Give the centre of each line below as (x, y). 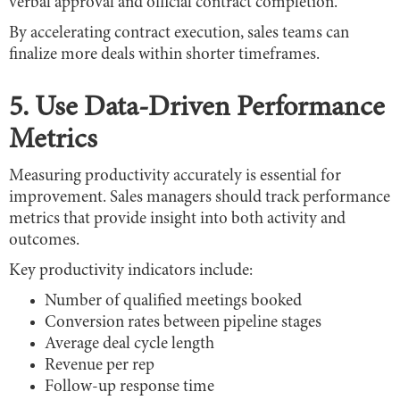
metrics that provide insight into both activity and (177, 220)
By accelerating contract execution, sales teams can (179, 34)
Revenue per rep (100, 366)
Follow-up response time (129, 387)
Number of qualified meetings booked (173, 302)
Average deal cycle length (129, 345)
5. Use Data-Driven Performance (197, 109)
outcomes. (44, 241)
